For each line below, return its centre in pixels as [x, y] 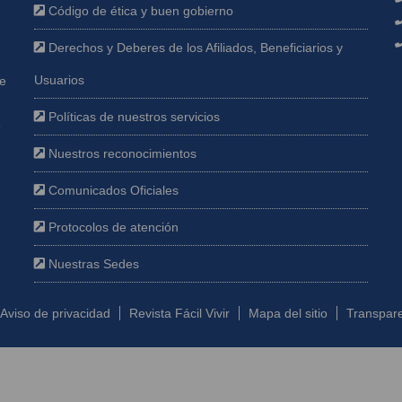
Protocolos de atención [112, 227]
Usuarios [59, 80]
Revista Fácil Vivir [179, 313]
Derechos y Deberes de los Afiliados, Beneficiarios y [194, 48]
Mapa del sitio [288, 313]
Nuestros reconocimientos [121, 153]
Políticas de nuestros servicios [132, 117]
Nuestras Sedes [92, 264]
